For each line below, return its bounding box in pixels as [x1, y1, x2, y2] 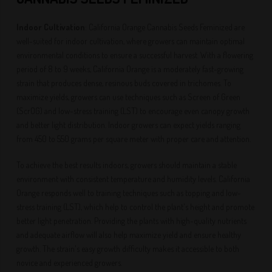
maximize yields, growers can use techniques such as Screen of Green [16, 92, 241, 102]
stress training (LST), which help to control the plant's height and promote [16, 202, 255, 212]
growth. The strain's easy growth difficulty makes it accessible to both [16, 243, 240, 254]
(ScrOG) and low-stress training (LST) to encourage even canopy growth [16, 106, 250, 116]
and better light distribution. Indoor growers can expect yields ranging [16, 120, 241, 130]
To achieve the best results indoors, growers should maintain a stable [16, 160, 237, 170]
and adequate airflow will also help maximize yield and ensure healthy [16, 229, 242, 240]
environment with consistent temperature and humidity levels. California [16, 174, 251, 184]
